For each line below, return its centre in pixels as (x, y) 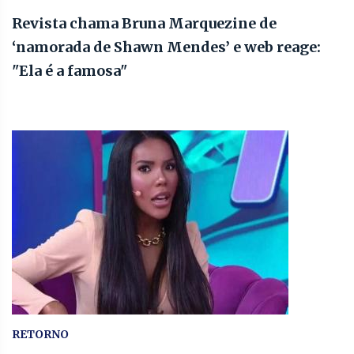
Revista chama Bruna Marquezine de (144, 23)
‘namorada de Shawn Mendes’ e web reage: (166, 47)
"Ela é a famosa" (70, 70)
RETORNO (40, 334)
